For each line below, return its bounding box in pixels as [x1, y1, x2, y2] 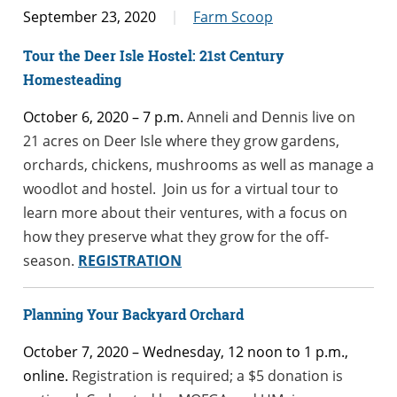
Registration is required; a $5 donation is [68, 365, 343, 385]
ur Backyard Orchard [104, 304, 244, 323]
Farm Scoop [193, 6, 273, 27]
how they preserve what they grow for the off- [23, 226, 329, 246]
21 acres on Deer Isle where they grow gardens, [23, 130, 339, 151]
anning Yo [36, 304, 104, 323]
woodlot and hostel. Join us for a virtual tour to [23, 178, 339, 198]
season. [23, 250, 78, 270]
